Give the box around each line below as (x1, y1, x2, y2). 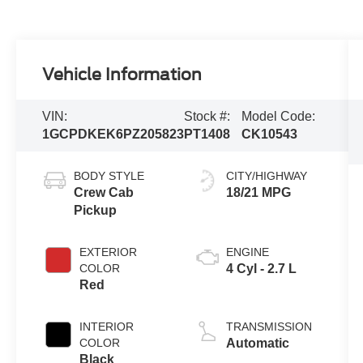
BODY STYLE (74, 169, 145, 183)
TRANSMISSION (225, 320, 312, 334)
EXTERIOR (79, 246, 138, 259)
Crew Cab (74, 186, 135, 200)
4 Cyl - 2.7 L (225, 262, 297, 276)
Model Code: (241, 109, 316, 124)
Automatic (225, 336, 289, 351)
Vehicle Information (42, 65, 203, 85)
